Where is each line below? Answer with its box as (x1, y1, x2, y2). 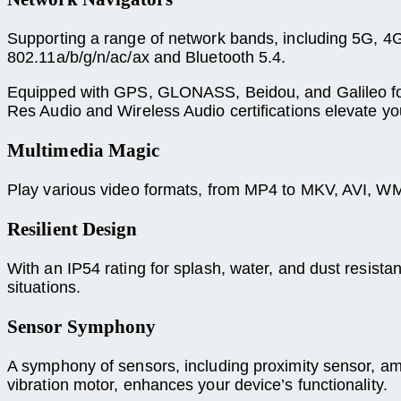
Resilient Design (7, 218, 138, 241)
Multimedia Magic (7, 139, 160, 161)
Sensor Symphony (7, 316, 157, 338)
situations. (7, 278, 81, 297)
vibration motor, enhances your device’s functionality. (7, 376, 388, 395)
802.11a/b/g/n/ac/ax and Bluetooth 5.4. (7, 47, 286, 66)
